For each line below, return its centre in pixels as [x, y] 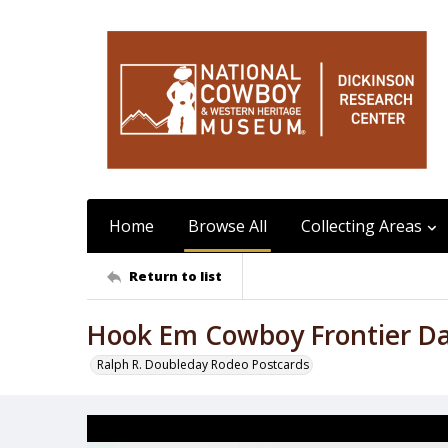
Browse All [227, 226]
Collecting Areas [361, 226]
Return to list [175, 275]
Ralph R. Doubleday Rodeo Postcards [203, 364]
